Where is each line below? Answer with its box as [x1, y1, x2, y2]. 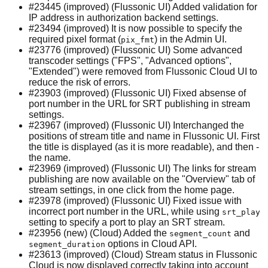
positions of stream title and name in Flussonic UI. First [29, 130, 260, 141]
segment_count [169, 229, 232, 238]
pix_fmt [121, 35, 154, 44]
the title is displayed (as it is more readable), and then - [29, 141, 259, 152]
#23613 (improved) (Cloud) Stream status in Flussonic [29, 249, 257, 260]
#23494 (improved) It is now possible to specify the [29, 23, 242, 33]
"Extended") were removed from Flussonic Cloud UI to [29, 66, 257, 77]
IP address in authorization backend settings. [29, 12, 218, 23]
